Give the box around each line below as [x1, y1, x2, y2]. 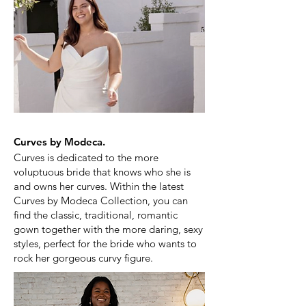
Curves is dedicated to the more [14, 151, 158, 164]
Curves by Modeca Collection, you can [14, 194, 188, 207]
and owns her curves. [14, 180, 107, 193]
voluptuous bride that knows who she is [14, 165, 191, 178]
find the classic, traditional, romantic [14, 208, 178, 221]
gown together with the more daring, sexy [14, 223, 203, 236]
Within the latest [110, 180, 184, 193]
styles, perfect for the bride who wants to [14, 237, 197, 250]
